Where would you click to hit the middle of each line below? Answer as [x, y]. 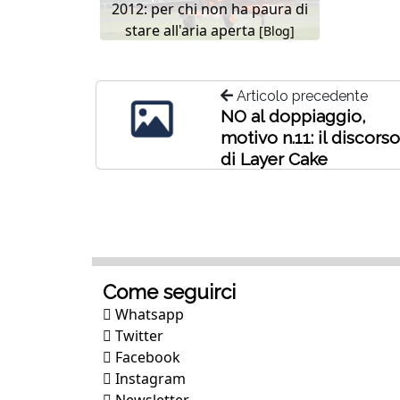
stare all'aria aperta [192, 31]
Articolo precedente [301, 96]
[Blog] [277, 31]
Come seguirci [169, 292]
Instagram [149, 379]
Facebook [146, 358]
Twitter [137, 336]
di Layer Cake [275, 159]
